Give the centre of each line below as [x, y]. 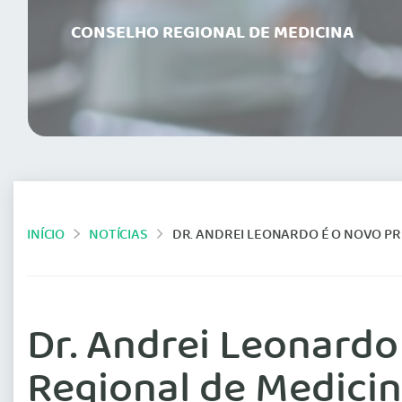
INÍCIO [46, 235]
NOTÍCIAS [118, 235]
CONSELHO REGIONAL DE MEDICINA [212, 34]
